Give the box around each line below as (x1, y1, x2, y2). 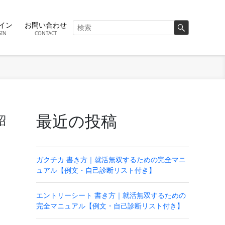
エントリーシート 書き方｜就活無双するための (36, 190, 186, 200)
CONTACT (34, 30, 57, 37)
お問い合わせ (25, 20, 67, 30)
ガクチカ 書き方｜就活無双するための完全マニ (36, 155, 186, 164)
